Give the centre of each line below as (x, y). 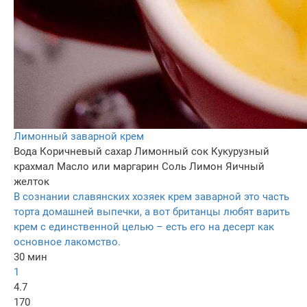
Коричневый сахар (86, 151)
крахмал (34, 166)
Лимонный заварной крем (79, 136)
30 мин (30, 257)
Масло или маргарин (108, 166)
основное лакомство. (67, 242)
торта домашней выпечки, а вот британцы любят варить (152, 211)
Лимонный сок (171, 151)
